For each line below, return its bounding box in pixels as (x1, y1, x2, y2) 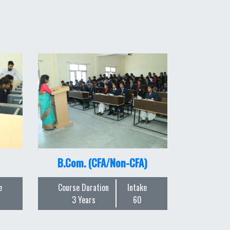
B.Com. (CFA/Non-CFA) (57, 155, 148, 170)
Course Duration (58, 181, 109, 194)
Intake (127, 181, 147, 194)
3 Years (71, 193, 95, 206)
